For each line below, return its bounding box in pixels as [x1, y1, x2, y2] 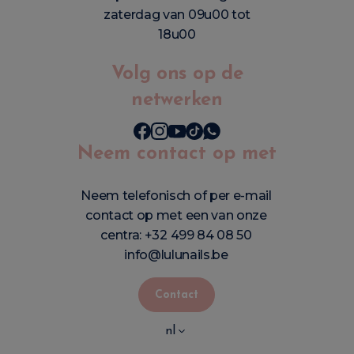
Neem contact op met [77, 145, 277, 164]
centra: [100, 228, 145, 243]
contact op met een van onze [85, 208, 267, 224]
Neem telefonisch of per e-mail [81, 188, 272, 204]
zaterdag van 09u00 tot [104, 7, 250, 23]
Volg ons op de [111, 65, 243, 85]
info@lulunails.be [124, 247, 228, 263]
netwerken [131, 91, 223, 111]
